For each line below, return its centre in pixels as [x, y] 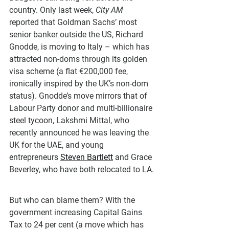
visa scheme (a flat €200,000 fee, [70, 71]
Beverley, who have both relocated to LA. [82, 169]
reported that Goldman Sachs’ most [74, 22]
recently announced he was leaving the [80, 132]
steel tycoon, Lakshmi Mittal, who [70, 120]
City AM [109, 10]
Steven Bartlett [87, 157]
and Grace [133, 157]
